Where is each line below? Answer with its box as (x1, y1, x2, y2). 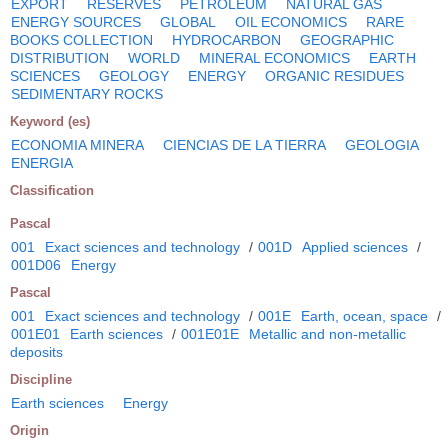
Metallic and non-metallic (249, 325, 406, 342)
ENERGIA (11, 154, 73, 171)
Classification (10, 182, 94, 198)
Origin (10, 422, 49, 438)
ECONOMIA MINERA (11, 136, 144, 153)
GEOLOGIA (345, 136, 419, 153)
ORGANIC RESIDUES (265, 67, 404, 84)
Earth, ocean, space (301, 307, 428, 324)
